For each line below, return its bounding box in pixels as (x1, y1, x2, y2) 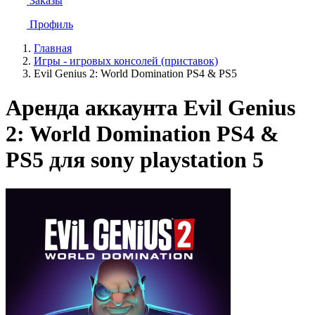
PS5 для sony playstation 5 (6, 147, 264, 173)
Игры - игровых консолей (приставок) (34, 55, 218, 67)
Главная (34, 42, 72, 54)
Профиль (30, 18, 73, 30)
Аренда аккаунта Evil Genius (6, 95, 295, 121)
